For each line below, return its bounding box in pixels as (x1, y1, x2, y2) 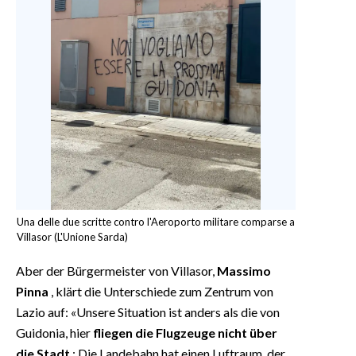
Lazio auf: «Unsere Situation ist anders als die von (16, 304, 280, 319)
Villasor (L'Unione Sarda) (17, 230, 128, 243)
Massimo (217, 262, 271, 278)
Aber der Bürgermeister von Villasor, (16, 262, 217, 278)
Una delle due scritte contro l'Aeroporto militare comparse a (17, 215, 295, 228)
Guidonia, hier (16, 324, 93, 340)
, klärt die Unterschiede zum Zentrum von (48, 283, 273, 299)
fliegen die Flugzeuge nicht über (93, 324, 277, 340)
